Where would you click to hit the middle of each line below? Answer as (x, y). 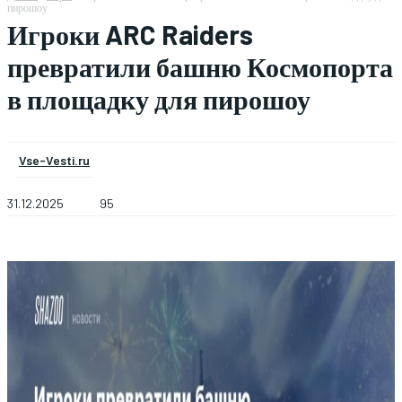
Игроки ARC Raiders (130, 34)
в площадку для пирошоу (159, 99)
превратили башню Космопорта (200, 66)
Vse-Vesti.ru (54, 160)
